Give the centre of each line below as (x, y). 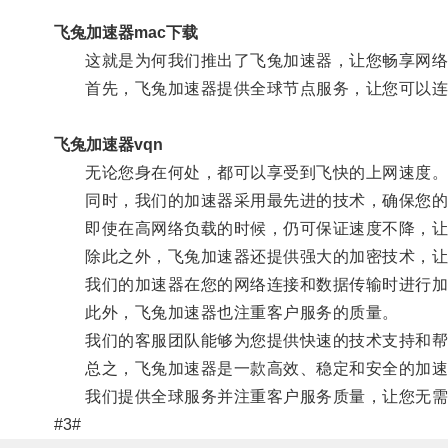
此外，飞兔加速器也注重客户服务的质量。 (226, 312)
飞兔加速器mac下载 (125, 32)
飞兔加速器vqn (108, 144)
